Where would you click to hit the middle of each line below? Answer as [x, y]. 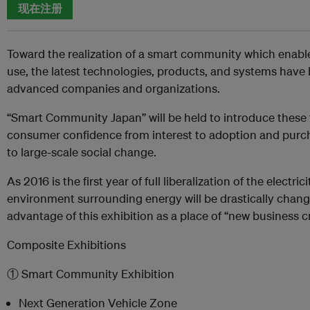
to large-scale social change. [82, 152]
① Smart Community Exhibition [91, 274]
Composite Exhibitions [66, 245]
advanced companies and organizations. [119, 88]
